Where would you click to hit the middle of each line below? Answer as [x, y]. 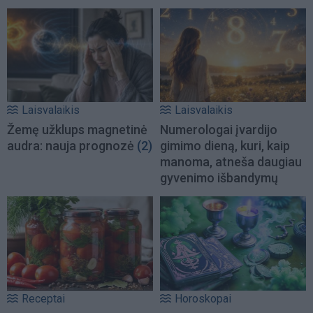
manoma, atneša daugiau [231, 162]
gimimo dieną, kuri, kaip [225, 146]
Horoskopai [203, 298]
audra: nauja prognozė [71, 146]
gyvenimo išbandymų [219, 178]
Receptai [43, 298]
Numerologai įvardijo [219, 130]
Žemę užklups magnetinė [77, 130]
